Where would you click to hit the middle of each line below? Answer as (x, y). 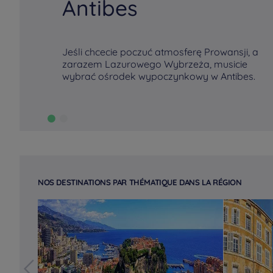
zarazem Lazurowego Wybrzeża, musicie (155, 64)
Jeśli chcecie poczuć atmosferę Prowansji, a (160, 52)
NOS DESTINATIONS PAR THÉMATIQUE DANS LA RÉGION (140, 182)
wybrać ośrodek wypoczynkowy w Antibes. (159, 76)
